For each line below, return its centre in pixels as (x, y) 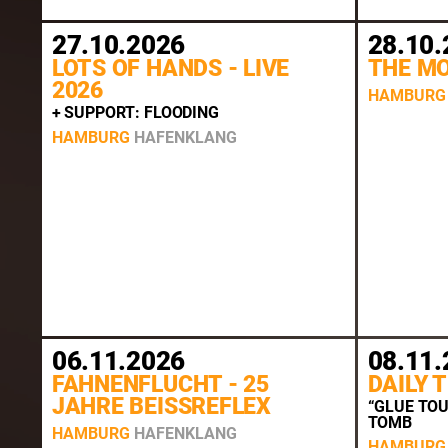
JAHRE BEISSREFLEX (161, 406)
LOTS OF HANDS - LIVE (170, 68)
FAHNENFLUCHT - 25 (160, 384)
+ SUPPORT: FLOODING (135, 113)
